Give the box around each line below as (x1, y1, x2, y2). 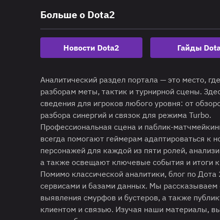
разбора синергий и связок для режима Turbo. (40, 110, 211, 120)
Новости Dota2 (63, 42, 119, 53)
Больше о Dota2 (40, 7, 115, 21)
